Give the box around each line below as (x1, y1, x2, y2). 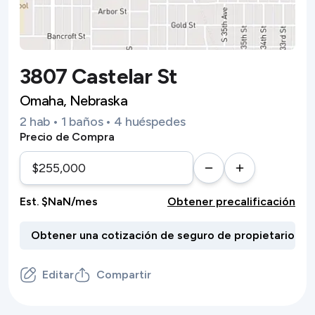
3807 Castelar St (20, 63, 178, 89)
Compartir (96, 268, 151, 281)
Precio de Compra (20, 130, 115, 143)
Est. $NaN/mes (20, 195, 98, 208)
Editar (42, 268, 74, 281)
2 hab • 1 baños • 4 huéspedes (20, 114, 186, 129)
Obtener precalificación (167, 195, 295, 208)
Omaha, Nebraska (20, 92, 127, 109)
